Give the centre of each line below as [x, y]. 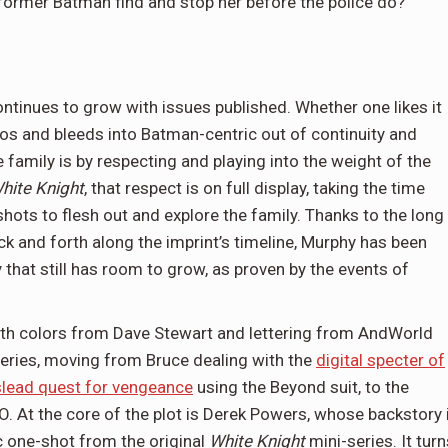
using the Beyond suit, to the [301, 387]
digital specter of [380, 360]
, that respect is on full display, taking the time [254, 188]
